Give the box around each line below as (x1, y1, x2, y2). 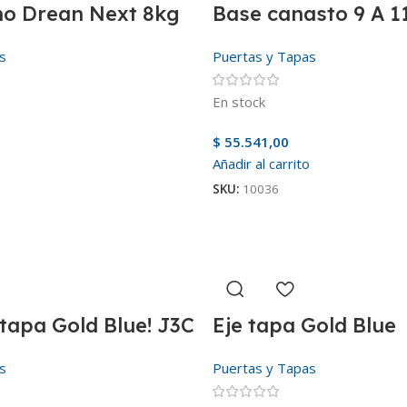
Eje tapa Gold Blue (213, 312, 396, 338)
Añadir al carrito (213, 154, 310, 173)
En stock (213, 92, 265, 111)
